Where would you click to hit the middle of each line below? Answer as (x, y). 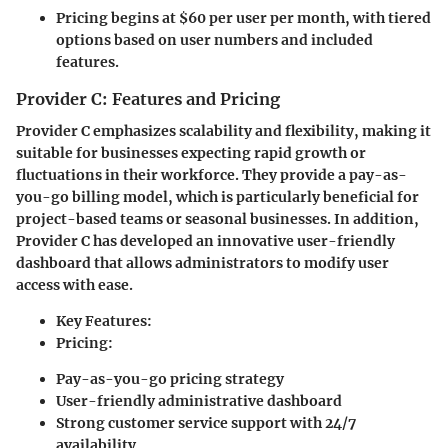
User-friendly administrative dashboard (199, 401)
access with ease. (74, 285)
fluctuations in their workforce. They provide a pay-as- (211, 175)
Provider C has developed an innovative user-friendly (205, 241)
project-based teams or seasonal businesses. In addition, (217, 219)
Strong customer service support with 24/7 (206, 423)
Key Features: (104, 321)
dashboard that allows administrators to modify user (202, 263)
